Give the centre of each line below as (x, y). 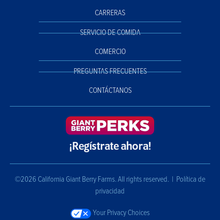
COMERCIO (110, 52)
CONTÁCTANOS (110, 91)
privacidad (110, 192)
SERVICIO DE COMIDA (110, 33)
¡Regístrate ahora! (110, 147)
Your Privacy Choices (121, 213)
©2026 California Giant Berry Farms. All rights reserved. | (96, 180)
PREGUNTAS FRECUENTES (110, 72)
